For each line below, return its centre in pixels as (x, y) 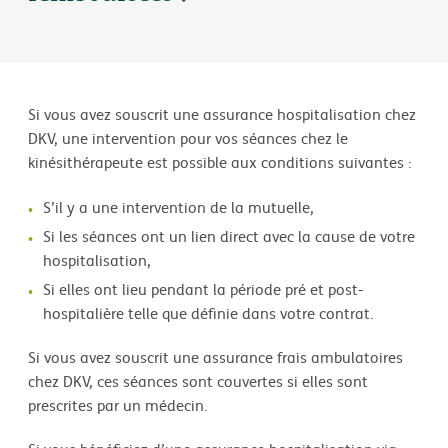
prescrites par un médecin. (118, 405)
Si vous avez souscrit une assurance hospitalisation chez (222, 115)
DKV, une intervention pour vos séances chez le (188, 139)
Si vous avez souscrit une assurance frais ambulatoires (215, 357)
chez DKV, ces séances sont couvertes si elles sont (198, 381)
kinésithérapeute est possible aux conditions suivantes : (222, 163)
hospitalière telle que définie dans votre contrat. (210, 313)
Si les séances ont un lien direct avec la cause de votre (229, 236)
